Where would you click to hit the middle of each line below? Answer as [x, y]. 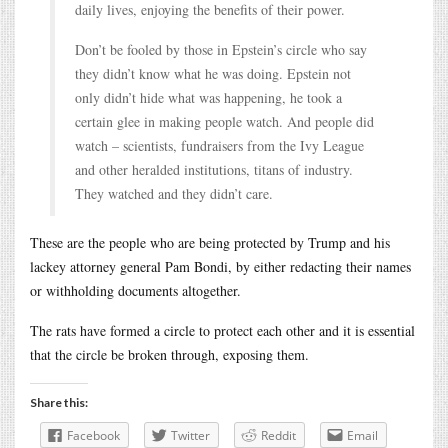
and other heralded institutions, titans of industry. [214, 169]
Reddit [278, 435]
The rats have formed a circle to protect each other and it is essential [222, 330]
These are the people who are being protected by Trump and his [210, 242]
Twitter [190, 435]
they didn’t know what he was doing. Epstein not [213, 73]
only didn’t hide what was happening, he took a [208, 97]
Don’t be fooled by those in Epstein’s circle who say [221, 49]
